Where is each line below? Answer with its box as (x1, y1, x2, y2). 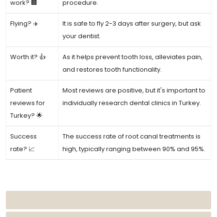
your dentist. (62, 31, 101, 41)
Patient (10, 86, 32, 95)
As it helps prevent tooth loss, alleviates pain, (62, 52, 202, 62)
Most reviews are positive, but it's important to (62, 86, 205, 95)
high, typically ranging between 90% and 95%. (62, 144, 205, 154)
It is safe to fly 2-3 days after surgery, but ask (62, 19, 201, 28)
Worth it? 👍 (10, 52, 46, 62)
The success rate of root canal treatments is (62, 132, 201, 141)
